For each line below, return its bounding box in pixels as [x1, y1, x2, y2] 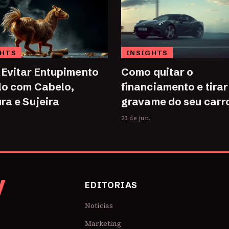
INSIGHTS [126, 49, 168, 57]
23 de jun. [121, 114, 151, 123]
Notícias [85, 200, 113, 211]
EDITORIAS [85, 180, 138, 191]
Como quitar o [121, 65, 194, 79]
